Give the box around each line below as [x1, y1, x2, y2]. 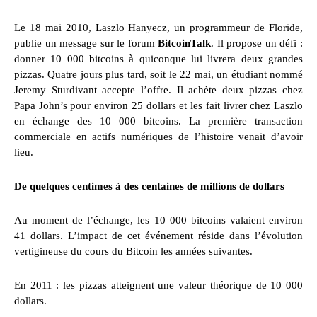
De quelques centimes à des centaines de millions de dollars [14, 180, 284, 192]
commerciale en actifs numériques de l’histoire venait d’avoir [14, 131, 303, 143]
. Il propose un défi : [211, 38, 304, 50]
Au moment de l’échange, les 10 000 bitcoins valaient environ [14, 214, 303, 226]
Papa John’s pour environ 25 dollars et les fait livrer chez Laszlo [14, 100, 303, 112]
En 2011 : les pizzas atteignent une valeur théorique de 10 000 [14, 279, 303, 292]
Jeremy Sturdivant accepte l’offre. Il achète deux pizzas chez [14, 84, 303, 96]
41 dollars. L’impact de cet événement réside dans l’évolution [14, 230, 303, 242]
